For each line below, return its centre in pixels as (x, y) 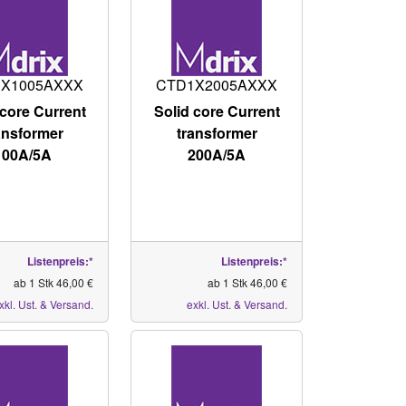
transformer (217, 133)
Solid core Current (217, 111)
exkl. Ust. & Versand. (237, 304)
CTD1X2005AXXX (217, 85)
